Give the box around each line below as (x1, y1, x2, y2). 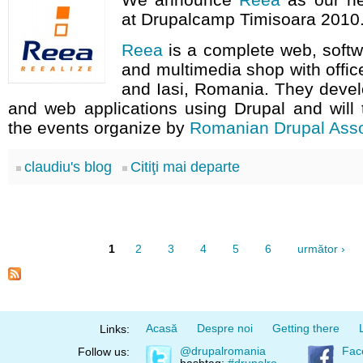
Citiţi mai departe (130, 159, 240, 175)
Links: (100, 322, 130, 335)
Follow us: (78, 346, 130, 359)
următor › (297, 242, 345, 255)
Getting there (272, 322, 340, 335)
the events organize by (8, 118, 190, 137)
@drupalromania (180, 345, 266, 358)
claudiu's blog (24, 159, 112, 175)
